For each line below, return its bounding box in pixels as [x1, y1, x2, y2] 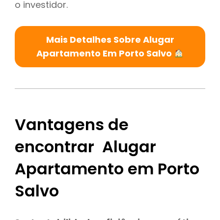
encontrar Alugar [15, 136, 156, 158]
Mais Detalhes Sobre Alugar [46, 33, 174, 46]
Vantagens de [15, 113, 129, 136]
